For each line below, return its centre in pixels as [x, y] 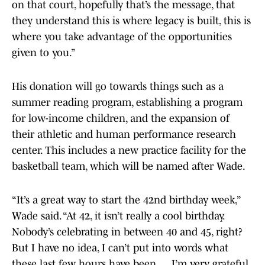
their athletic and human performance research [124, 135]
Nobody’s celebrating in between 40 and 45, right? [127, 232]
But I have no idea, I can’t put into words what [120, 248]
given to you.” [44, 53]
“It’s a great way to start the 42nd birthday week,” [126, 200]
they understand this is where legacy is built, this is [131, 21]
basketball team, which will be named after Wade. [129, 167]
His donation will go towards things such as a [118, 87]
